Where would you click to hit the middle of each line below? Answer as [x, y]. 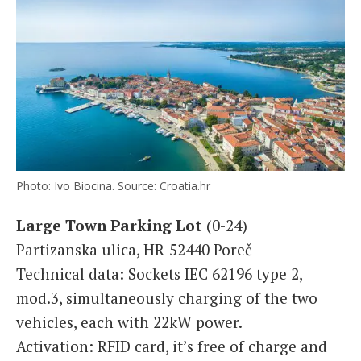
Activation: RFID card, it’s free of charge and [172, 346]
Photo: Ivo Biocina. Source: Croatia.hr [113, 185]
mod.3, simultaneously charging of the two [167, 297]
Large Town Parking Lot [109, 225]
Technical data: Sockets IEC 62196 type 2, [159, 273]
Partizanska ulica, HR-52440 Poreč [134, 249]
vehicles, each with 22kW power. [129, 322]
